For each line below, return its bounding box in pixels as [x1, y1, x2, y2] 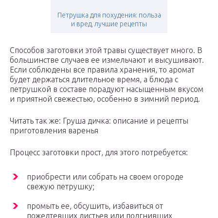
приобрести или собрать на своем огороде [27, 172, 183, 182]
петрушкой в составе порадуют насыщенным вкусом [10, 85, 203, 94]
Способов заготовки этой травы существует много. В [10, 46, 202, 55]
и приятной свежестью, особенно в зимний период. [10, 94, 200, 104]
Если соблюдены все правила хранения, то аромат [10, 65, 195, 74]
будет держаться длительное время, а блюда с [10, 75, 178, 84]
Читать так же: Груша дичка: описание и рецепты [10, 116, 188, 126]
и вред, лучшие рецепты [71, 20, 147, 28]
